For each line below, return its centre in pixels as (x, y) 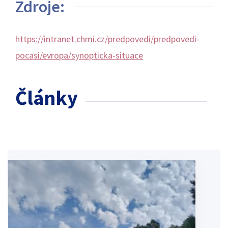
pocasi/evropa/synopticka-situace (79, 55)
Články (47, 97)
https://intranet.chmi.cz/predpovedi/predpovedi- (107, 39)
